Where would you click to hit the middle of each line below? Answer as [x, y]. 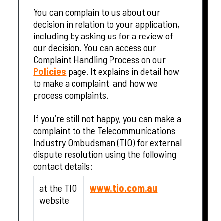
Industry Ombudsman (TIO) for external [108, 142]
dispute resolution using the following [105, 154]
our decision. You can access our [95, 47]
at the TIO [58, 188]
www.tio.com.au [124, 188]
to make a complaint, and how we [96, 83]
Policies [50, 71]
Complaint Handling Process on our [100, 59]
